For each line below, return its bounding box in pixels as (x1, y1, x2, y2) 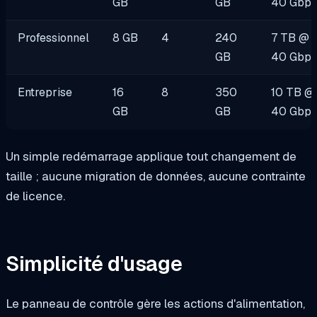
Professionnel (18, 30, 90, 46)
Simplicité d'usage (6, 250, 183, 277)
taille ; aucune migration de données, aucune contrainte (6, 168, 306, 185)
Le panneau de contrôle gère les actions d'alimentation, (6, 295, 305, 311)
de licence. (6, 188, 65, 204)
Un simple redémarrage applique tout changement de (6, 149, 296, 165)
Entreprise (18, 85, 73, 100)
